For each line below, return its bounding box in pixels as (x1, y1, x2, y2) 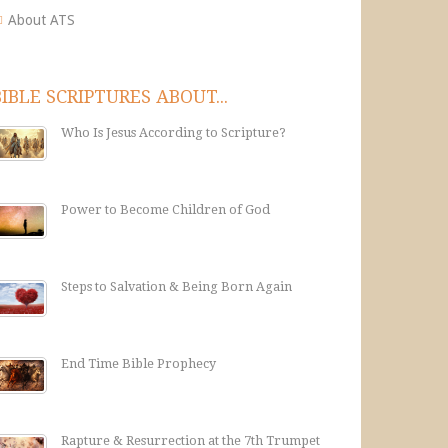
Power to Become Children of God (61, 202, 270, 217)
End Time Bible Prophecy (61, 356, 216, 371)
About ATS (8, 12, 75, 28)
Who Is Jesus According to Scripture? (61, 125, 286, 140)
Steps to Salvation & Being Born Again (61, 279, 292, 294)
